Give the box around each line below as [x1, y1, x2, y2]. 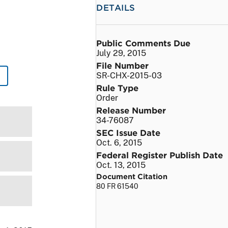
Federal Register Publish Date [96, 149, 223, 160]
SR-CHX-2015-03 [96, 70, 162, 80]
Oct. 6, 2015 [96, 137, 142, 148]
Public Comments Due [96, 37, 190, 48]
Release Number [96, 104, 166, 115]
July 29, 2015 [96, 48, 146, 58]
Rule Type [96, 82, 138, 93]
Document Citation [96, 172, 167, 181]
